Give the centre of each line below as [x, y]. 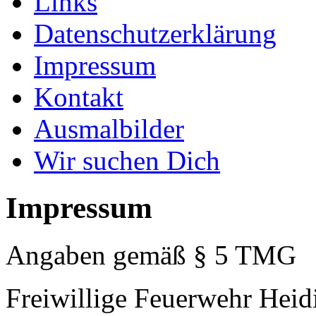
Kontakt [79, 97]
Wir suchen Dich [127, 161]
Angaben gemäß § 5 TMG [151, 255]
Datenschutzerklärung [155, 34]
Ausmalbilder [109, 129]
